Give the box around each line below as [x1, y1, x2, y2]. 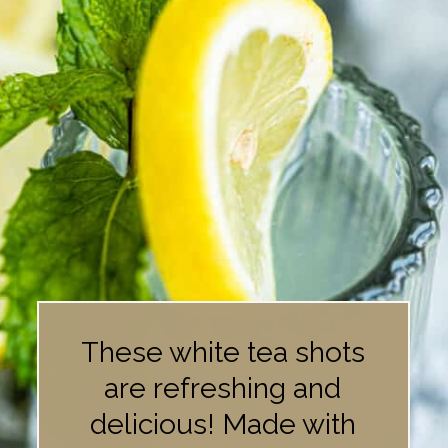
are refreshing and [104, 371, 342, 406]
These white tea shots [80, 335, 365, 370]
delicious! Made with [89, 407, 356, 442]
